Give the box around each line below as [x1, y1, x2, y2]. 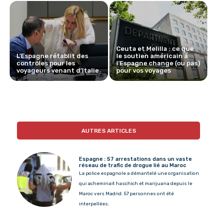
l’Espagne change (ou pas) [116, 59, 200, 67]
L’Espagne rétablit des [16, 52, 88, 60]
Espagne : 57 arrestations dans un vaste [79, 155, 192, 162]
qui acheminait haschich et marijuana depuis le [79, 180, 193, 186]
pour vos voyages [116, 66, 171, 74]
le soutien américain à [116, 52, 188, 60]
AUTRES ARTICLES [81, 127, 136, 134]
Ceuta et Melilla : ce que [116, 45, 194, 52]
